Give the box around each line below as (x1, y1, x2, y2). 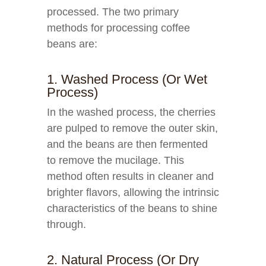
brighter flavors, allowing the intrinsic (47, 186, 219, 198)
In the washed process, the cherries (47, 106, 216, 118)
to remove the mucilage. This (47, 154, 184, 166)
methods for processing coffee (47, 22, 190, 34)
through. (47, 218, 86, 230)
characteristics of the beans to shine (47, 202, 217, 214)
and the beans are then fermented (47, 138, 208, 150)
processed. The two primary (47, 6, 179, 18)
